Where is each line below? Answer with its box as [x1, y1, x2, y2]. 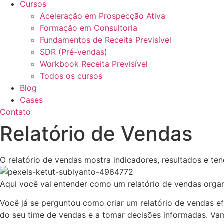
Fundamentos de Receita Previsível [40, 35, 171, 45]
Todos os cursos [40, 71, 102, 81]
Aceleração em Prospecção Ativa [40, 11, 165, 21]
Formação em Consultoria [40, 23, 137, 33]
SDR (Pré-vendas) [40, 47, 107, 57]
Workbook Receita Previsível [40, 59, 148, 69]
